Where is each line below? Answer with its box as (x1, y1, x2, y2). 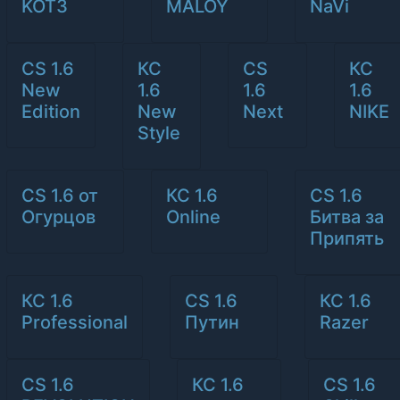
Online (165, 205, 221, 228)
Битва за (310, 205, 385, 228)
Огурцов (21, 205, 96, 228)
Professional (21, 311, 128, 333)
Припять (310, 227, 385, 249)
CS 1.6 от (21, 184, 98, 206)
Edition (21, 100, 80, 122)
